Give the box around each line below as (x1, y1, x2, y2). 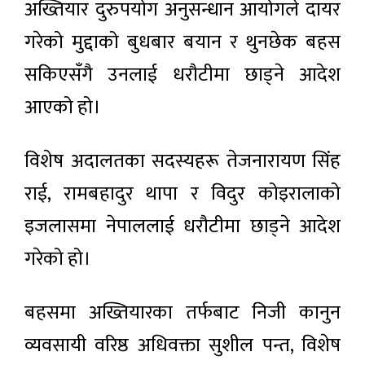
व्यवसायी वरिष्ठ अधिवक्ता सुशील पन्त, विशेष (24, 328, 341, 362)
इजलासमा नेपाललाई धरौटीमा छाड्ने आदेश (24, 209, 341, 243)
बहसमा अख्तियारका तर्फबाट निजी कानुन (24, 296, 341, 329)
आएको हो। (24, 90, 101, 124)
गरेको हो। (24, 242, 91, 275)
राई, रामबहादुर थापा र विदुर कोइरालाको (24, 177, 341, 210)
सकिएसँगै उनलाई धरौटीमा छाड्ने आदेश (24, 58, 341, 91)
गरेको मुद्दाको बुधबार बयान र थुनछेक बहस (24, 25, 341, 59)
